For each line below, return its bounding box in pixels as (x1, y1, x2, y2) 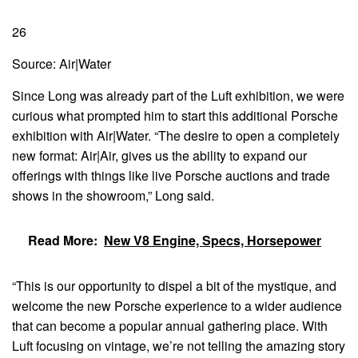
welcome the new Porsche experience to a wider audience (12, 296, 342, 315)
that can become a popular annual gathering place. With (12, 316, 328, 335)
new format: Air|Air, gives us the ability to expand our (12, 145, 307, 165)
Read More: (28, 230, 97, 249)
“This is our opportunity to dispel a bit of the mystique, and (12, 276, 336, 295)
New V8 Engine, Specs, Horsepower (104, 230, 321, 249)
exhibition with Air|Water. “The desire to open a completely (12, 125, 340, 145)
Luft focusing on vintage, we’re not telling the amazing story (12, 336, 345, 355)
